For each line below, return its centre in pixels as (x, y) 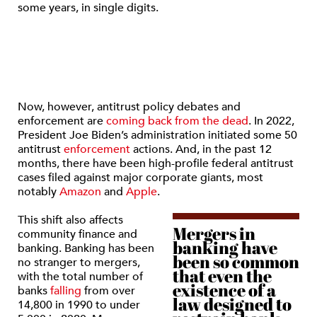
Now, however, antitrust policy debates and (129, 107)
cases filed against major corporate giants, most (140, 178)
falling (64, 291)
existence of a (224, 290)
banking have (225, 248)
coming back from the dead (177, 121)
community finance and (77, 234)
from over (108, 291)
